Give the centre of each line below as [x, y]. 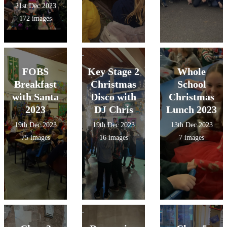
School [192, 84]
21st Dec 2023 [35, 6]
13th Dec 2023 [192, 125]
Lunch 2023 [192, 109]
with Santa [35, 97]
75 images [35, 138]
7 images [192, 138]
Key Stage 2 [113, 71]
